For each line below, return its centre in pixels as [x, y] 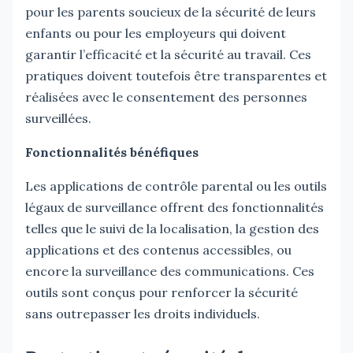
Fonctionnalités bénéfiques [112, 152]
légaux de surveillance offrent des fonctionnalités [175, 207]
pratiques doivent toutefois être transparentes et [176, 75]
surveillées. [58, 118]
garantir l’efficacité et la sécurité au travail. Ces [168, 54]
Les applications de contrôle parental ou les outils [176, 186]
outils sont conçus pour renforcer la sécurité [162, 292]
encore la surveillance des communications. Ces [170, 271]
